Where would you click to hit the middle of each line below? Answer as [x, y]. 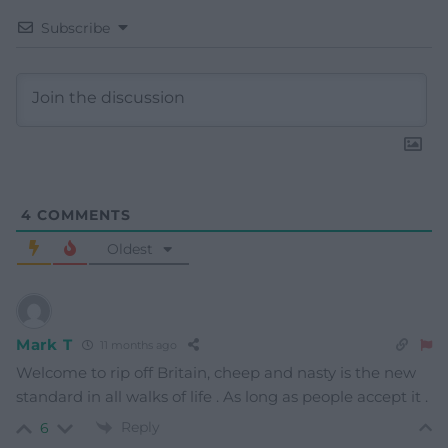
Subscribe [75, 27]
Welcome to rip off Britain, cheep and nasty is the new [216, 372]
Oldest [129, 248]
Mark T [44, 345]
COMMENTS [81, 214]
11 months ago [137, 345]
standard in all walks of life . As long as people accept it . [222, 396]
